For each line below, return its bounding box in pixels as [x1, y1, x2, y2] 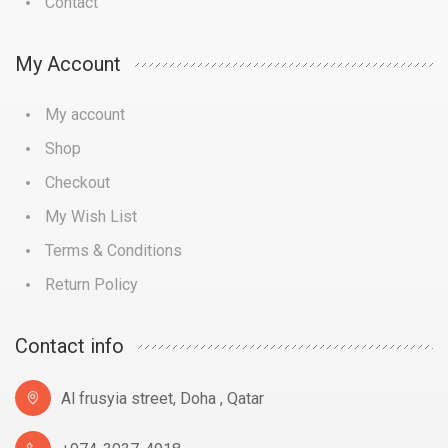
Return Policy [45, 275, 138, 294]
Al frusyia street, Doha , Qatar [61, 388, 264, 408]
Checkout [45, 173, 110, 192]
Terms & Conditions [45, 241, 182, 260]
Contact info [15, 334, 124, 358]
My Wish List [45, 207, 137, 226]
